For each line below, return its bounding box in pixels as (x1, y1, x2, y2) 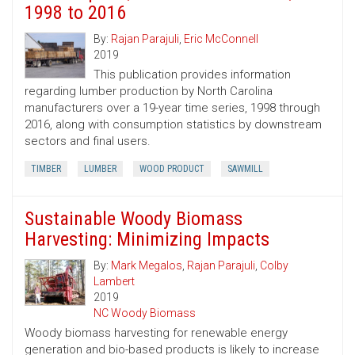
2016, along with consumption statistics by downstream (25, 117, 322, 132)
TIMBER (31, 163, 61, 175)
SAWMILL (227, 163, 263, 175)
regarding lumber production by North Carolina (25, 84, 273, 99)
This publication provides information (94, 67, 291, 82)
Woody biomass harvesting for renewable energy (25, 326, 288, 341)
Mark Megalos (111, 259, 182, 273)
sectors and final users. (25, 134, 151, 149)
